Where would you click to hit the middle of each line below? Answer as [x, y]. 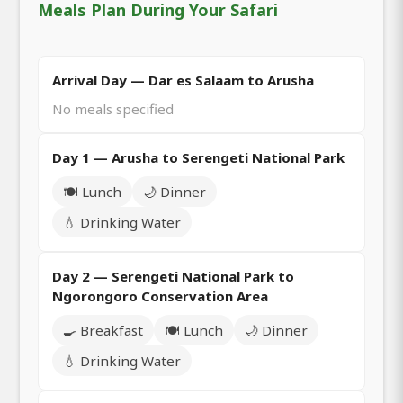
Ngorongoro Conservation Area [160, 296]
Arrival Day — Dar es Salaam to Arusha [183, 81]
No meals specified [113, 109]
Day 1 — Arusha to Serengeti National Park [198, 158]
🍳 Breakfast [103, 331]
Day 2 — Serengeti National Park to [173, 277]
